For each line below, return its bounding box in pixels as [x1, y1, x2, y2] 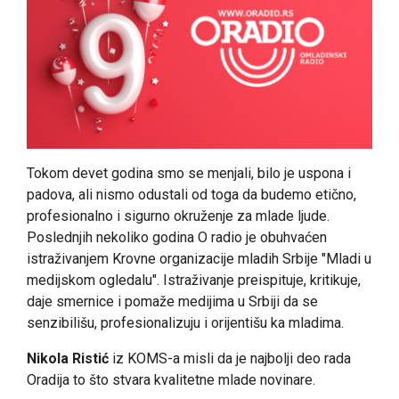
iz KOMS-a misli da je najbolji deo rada [109, 349, 351, 367]
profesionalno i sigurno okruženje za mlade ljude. [27, 207, 330, 224]
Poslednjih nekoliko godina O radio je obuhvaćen [27, 228, 327, 246]
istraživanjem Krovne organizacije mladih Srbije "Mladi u [27, 249, 371, 267]
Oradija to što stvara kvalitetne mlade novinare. [27, 370, 315, 388]
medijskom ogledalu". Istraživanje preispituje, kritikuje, [27, 271, 361, 289]
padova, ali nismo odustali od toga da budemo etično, [27, 185, 356, 203]
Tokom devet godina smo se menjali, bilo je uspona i [27, 164, 351, 182]
